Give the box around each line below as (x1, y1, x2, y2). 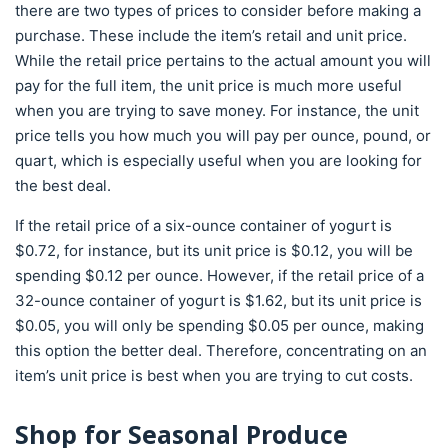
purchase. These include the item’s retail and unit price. (15, 26, 407, 45)
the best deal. (15, 176, 111, 195)
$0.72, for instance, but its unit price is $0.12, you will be (15, 241, 413, 260)
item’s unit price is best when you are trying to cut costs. (15, 366, 413, 385)
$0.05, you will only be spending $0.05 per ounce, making (15, 316, 424, 335)
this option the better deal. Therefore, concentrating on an (15, 341, 427, 360)
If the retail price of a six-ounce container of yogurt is (15, 216, 392, 235)
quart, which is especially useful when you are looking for (15, 151, 422, 170)
